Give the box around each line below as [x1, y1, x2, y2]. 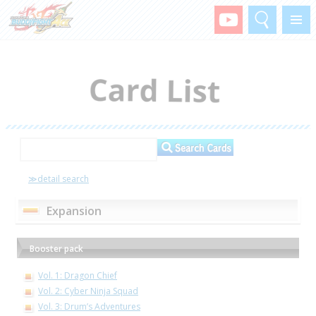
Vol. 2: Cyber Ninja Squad [38, 284, 138, 297]
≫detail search [28, 172, 89, 185]
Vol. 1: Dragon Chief [38, 269, 117, 281]
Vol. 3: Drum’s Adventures [38, 300, 140, 312]
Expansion [47, 202, 102, 219]
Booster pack [30, 242, 83, 255]
